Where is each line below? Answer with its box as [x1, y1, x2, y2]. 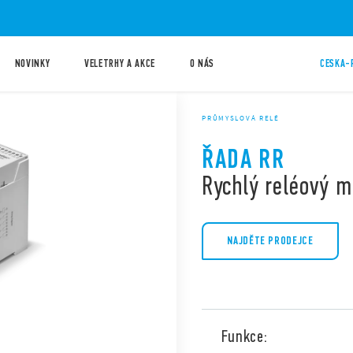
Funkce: [221, 325, 268, 347]
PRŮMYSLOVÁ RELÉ [202, 113, 280, 123]
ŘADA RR [202, 143, 285, 175]
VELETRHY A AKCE [84, 57, 156, 70]
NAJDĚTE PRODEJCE [227, 234, 314, 248]
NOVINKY [14, 57, 50, 70]
